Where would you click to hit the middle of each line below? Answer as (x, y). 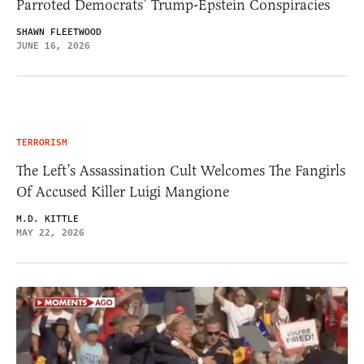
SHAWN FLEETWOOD (59, 32)
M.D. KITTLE (48, 219)
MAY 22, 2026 (50, 232)
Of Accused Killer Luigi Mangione (123, 191)
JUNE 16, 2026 (53, 45)
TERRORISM (42, 142)
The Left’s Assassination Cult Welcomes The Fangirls (181, 170)
